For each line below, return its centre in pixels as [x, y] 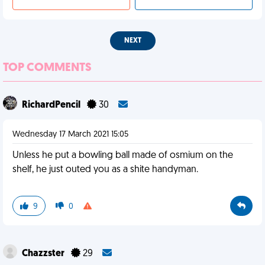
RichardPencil [52, 105]
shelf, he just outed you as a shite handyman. [105, 170]
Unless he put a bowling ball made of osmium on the [123, 156]
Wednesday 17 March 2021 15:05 [70, 135]
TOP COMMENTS [47, 68]
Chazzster [44, 254]
